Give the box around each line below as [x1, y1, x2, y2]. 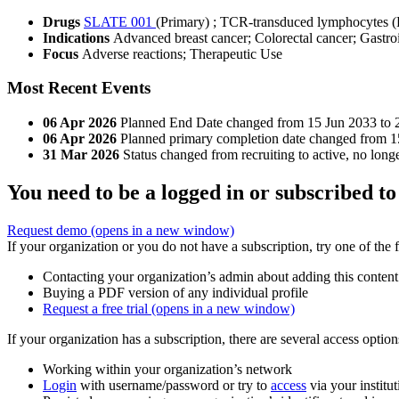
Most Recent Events [7, 78, 151, 98]
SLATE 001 [84, 13, 156, 29]
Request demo [7, 223, 91, 239]
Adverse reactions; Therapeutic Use [82, 45, 282, 61]
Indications [43, 29, 113, 45]
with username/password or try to [77, 378, 271, 394]
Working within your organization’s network [43, 362, 292, 378]
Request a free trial [43, 301, 151, 317]
